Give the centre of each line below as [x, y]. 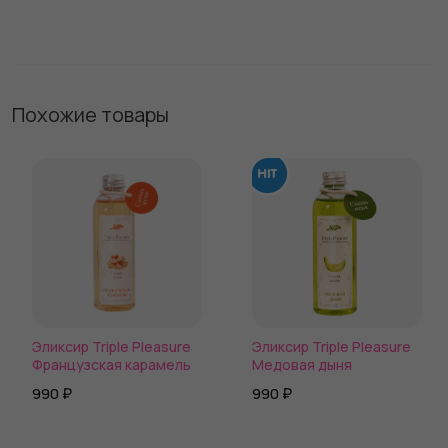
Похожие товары [90, 114]
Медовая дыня [302, 364]
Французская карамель [111, 364]
